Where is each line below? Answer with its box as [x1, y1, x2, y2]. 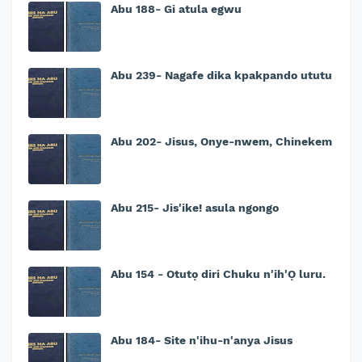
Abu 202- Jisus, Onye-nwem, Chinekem [111, 135, 332, 149]
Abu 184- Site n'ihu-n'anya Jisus [111, 334, 293, 347]
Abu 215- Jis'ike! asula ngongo [111, 201, 279, 215]
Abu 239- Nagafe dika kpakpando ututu [111, 69, 332, 82]
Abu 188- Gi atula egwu [111, 2, 242, 16]
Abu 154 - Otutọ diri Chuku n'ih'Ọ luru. [111, 267, 326, 281]
